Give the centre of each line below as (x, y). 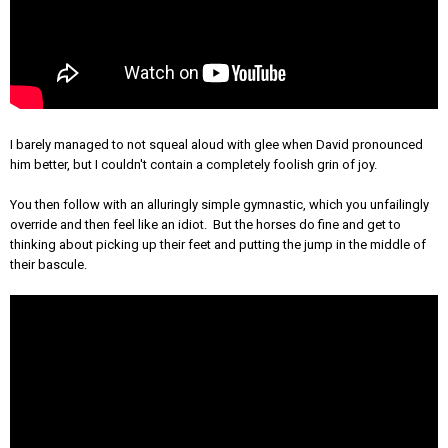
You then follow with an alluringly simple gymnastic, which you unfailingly (219, 204)
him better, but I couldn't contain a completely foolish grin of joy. (193, 164)
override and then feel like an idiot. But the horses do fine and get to (205, 224)
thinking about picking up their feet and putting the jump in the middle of (218, 244)
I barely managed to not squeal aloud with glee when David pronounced (216, 144)
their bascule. (48, 264)
